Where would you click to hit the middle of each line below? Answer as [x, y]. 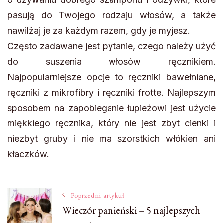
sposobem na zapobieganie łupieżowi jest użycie [111, 108]
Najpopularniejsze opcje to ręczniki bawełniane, [111, 77]
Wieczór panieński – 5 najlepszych [131, 210]
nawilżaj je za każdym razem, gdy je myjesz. [99, 30]
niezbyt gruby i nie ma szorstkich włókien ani [111, 138]
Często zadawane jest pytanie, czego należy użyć [111, 46]
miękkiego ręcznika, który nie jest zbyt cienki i [111, 123]
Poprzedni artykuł [98, 195]
